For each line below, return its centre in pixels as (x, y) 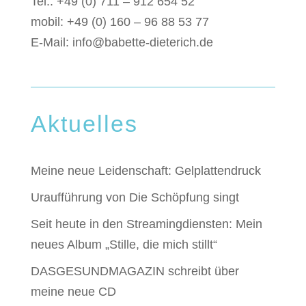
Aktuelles (84, 124)
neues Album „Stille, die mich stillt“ (124, 245)
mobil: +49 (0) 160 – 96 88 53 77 (120, 22)
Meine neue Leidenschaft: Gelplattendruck (145, 171)
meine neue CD (73, 292)
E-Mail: (51, 42)
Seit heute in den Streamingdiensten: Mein (146, 224)
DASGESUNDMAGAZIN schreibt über (135, 271)
